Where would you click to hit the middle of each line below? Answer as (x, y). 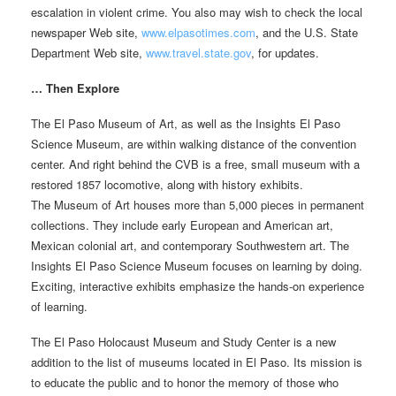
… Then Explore (75, 88)
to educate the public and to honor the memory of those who (185, 382)
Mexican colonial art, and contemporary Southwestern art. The (190, 245)
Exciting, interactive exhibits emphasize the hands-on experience (198, 286)
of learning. (59, 306)
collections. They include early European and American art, (182, 225)
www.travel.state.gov (198, 52)
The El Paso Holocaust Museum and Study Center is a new (183, 341)
